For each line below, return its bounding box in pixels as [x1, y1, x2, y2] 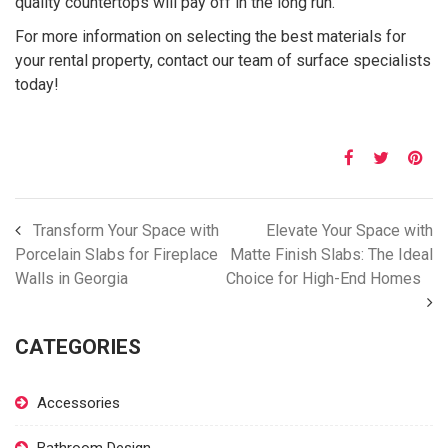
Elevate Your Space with [266, 221, 433, 240]
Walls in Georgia [15, 269, 128, 288]
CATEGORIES [15, 335, 141, 359]
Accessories [37, 394, 120, 412]
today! [15, 75, 59, 94]
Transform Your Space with [33, 221, 219, 240]
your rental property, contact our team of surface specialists [15, 51, 431, 70]
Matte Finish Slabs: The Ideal [230, 245, 433, 264]
